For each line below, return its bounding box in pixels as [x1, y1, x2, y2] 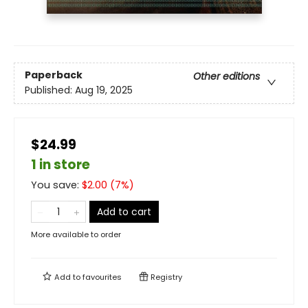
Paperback [25, 68, 82, 82]
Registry [148, 272, 182, 283]
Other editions [193, 69, 260, 84]
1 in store [31, 155, 90, 175]
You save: [31, 178, 82, 192]
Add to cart [97, 205, 151, 219]
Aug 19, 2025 [75, 83, 133, 98]
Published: [25, 83, 75, 98]
